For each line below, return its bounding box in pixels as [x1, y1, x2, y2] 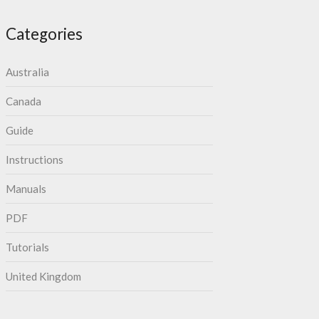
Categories [5, 24, 83, 44]
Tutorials [5, 241, 49, 254]
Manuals [5, 182, 46, 196]
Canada [5, 95, 41, 108]
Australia [5, 66, 49, 79]
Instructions [5, 153, 63, 167]
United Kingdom [5, 270, 81, 283]
